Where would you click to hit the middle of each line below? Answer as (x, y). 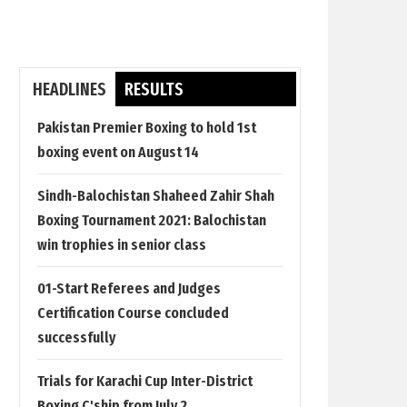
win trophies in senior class (122, 245)
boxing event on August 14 (118, 152)
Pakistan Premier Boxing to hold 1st (147, 128)
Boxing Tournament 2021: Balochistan (152, 220)
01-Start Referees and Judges (129, 288)
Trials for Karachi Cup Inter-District (145, 381)
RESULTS (154, 89)
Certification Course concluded (133, 313)
